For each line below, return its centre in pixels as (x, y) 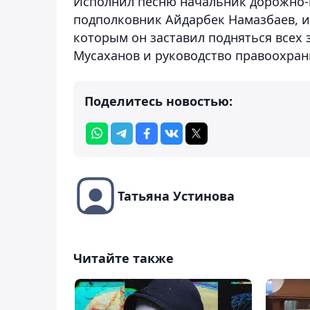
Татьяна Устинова (176, 195)
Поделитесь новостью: (158, 101)
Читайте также (124, 258)
